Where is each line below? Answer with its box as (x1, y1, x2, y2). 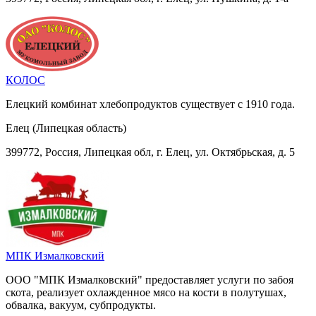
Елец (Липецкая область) (6, 121, 126, 134)
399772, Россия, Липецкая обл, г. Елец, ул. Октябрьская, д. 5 (6, 145, 295, 158)
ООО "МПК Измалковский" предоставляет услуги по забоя (6, 273, 293, 286)
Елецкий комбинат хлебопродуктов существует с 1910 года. (6, 97, 295, 110)
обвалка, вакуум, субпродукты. (6, 298, 156, 311)
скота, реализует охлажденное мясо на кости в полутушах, (6, 286, 286, 298)
